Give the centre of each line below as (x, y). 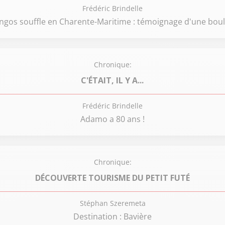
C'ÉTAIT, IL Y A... (113, 80)
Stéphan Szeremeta (113, 203)
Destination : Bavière (113, 216)
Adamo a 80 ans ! (113, 119)
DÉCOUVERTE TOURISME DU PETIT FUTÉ (112, 178)
